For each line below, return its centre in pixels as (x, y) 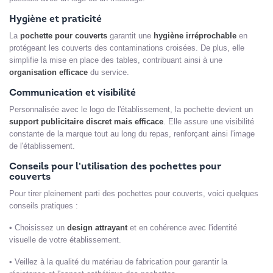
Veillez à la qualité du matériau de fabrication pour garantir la (121, 261)
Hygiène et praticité (55, 19)
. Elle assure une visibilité (209, 121)
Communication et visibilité (73, 93)
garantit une (130, 35)
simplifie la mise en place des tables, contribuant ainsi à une (116, 60)
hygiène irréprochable (195, 35)
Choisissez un (40, 227)
